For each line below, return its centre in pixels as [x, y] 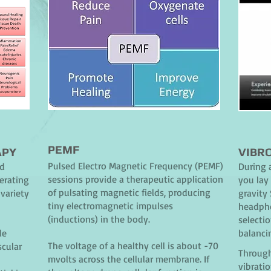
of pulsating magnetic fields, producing [129, 192]
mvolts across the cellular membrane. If [129, 259]
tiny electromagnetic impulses [110, 206]
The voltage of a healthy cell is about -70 [133, 246]
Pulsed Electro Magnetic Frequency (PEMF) [135, 166]
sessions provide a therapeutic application [135, 179]
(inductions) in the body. [99, 219]
